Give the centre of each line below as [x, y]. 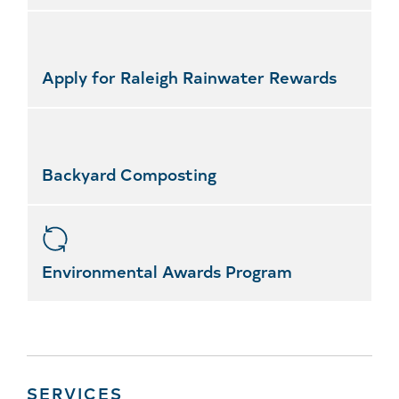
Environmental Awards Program [167, 270]
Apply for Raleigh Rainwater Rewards [189, 76]
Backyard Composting [129, 173]
